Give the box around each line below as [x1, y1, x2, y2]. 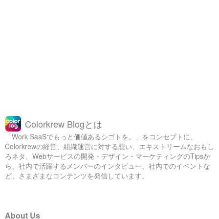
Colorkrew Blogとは [25, 117, 102, 130]
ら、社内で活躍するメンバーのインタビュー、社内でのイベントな [5, 161, 210, 171]
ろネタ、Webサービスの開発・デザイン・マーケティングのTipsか [5, 151, 210, 161]
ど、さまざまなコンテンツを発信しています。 [5, 171, 149, 180]
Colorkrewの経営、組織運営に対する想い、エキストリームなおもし [5, 141, 214, 151]
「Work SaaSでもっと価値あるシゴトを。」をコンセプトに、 [5, 131, 197, 141]
